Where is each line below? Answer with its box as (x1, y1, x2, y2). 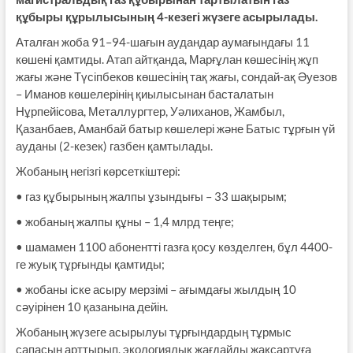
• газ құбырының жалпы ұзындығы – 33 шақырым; (15, 189, 287, 204)
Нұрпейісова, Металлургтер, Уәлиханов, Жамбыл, (15, 104, 284, 119)
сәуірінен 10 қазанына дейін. (15, 299, 168, 314)
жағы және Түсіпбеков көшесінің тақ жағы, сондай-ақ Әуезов (15, 69, 337, 84)
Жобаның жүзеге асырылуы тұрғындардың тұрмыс (15, 325, 292, 340)
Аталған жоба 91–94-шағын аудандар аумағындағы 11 (15, 35, 310, 50)
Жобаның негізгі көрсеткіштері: (15, 164, 180, 179)
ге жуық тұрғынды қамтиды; (15, 257, 165, 272)
